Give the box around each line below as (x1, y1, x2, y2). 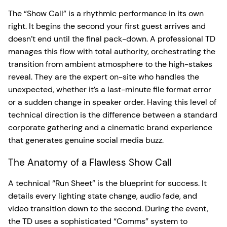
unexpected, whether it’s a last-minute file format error (8, 84, 211, 95)
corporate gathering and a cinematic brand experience (8, 122, 212, 133)
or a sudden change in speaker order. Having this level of (8, 97, 216, 107)
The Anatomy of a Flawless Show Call (8, 156, 171, 169)
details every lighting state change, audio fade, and (8, 191, 197, 201)
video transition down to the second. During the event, (8, 203, 208, 214)
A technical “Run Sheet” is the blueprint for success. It (8, 178, 207, 188)
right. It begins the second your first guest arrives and (8, 21, 206, 31)
